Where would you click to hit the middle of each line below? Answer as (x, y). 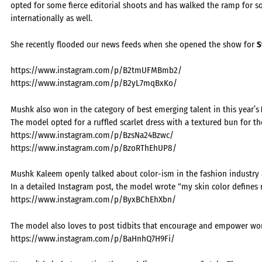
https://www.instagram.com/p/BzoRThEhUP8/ (94, 148)
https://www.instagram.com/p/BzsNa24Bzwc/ (92, 135)
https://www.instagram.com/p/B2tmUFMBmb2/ (96, 70)
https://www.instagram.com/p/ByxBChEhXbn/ (93, 199)
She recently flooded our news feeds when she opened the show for (134, 44)
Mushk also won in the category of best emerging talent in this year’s (135, 109)
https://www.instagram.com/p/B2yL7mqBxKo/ (94, 83)
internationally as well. (51, 18)
